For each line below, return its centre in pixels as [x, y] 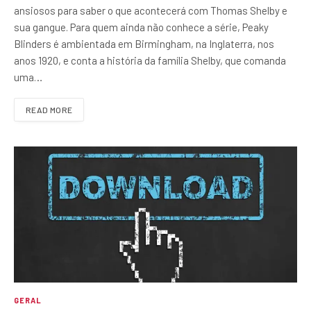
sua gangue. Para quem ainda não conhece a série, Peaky [141, 27]
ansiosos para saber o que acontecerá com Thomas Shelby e [151, 11]
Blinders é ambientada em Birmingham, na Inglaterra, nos [144, 44]
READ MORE [49, 110]
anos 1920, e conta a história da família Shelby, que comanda [150, 61]
